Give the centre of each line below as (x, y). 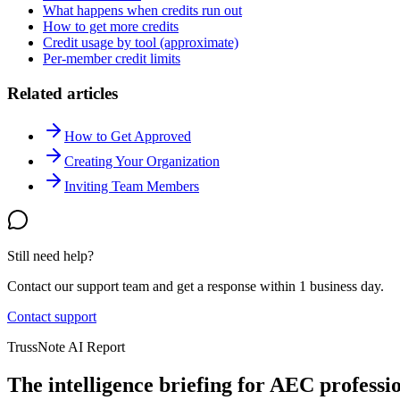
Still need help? (50, 256)
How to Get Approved (128, 137)
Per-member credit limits (112, 58)
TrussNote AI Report (66, 347)
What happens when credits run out (142, 10)
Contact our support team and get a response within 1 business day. (196, 287)
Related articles (62, 93)
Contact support (52, 317)
